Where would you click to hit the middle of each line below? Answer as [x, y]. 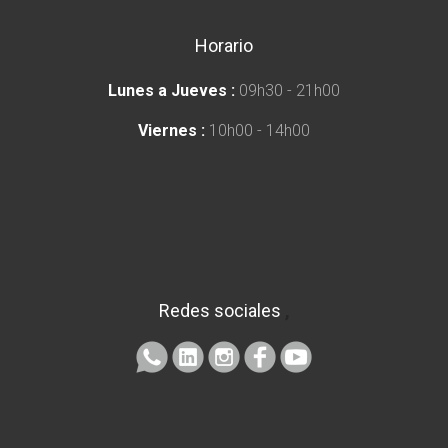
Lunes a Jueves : [171, 90]
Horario [224, 45]
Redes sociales [221, 310]
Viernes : [171, 130]
